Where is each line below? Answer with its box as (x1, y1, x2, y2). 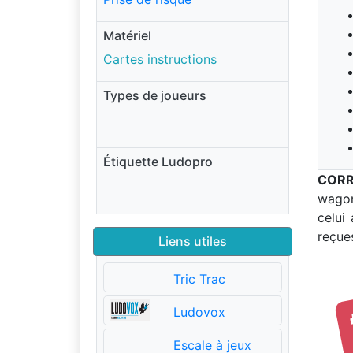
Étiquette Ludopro (103, 154, 213, 169)
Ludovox (173, 304, 225, 320)
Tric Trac (173, 271, 225, 287)
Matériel (103, 28, 151, 43)
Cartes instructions (103, 51, 217, 67)
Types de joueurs (103, 87, 206, 103)
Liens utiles (158, 233, 227, 249)
